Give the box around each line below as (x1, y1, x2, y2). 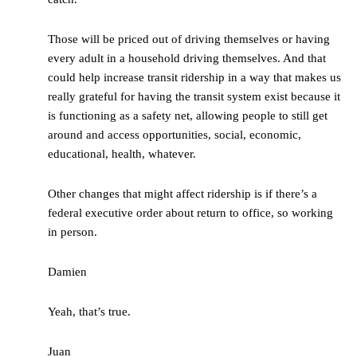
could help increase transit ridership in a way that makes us (48, 71, 341, 84)
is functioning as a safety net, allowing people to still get (48, 109, 328, 123)
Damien (48, 265, 87, 279)
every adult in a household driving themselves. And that (48, 52, 326, 65)
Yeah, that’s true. (48, 305, 131, 319)
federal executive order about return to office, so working (48, 206, 333, 220)
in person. (48, 226, 97, 239)
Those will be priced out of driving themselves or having (48, 33, 330, 46)
